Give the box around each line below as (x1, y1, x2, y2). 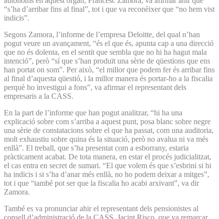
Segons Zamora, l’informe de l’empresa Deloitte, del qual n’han (4, 30, 200, 39)
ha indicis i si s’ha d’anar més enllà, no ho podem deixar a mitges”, (4, 170, 209, 178)
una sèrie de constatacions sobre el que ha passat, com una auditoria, (4, 126, 214, 134)
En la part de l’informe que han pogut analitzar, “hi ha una (4, 108, 182, 117)
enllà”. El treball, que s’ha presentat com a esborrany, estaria (4, 143, 189, 152)
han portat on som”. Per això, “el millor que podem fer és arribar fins (4, 65, 215, 74)
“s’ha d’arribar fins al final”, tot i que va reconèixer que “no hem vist (4, 4, 215, 13)
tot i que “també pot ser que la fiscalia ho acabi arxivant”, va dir (4, 178, 199, 187)
